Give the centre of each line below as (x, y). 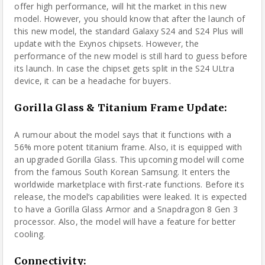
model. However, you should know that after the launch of (130, 19)
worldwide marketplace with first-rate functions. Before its (129, 184)
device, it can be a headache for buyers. (93, 81)
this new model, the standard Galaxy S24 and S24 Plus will (129, 31)
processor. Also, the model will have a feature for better (125, 222)
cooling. (30, 234)
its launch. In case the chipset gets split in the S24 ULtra (124, 68)
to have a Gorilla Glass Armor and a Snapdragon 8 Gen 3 (126, 209)
